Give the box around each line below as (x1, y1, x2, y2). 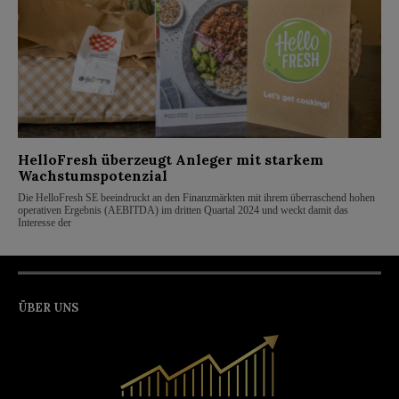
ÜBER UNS (18, 300, 78, 316)
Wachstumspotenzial (18, 167, 167, 185)
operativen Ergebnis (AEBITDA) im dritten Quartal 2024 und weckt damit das (18, 204, 348, 217)
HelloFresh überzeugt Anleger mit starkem (18, 151, 323, 169)
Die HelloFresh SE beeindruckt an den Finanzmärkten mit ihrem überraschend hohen (18, 191, 375, 205)
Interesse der (18, 216, 71, 230)
